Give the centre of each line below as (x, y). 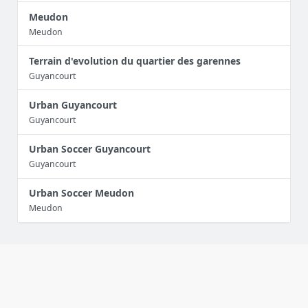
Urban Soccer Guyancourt (90, 149)
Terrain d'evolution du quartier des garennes (135, 60)
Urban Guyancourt (73, 105)
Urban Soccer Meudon (81, 193)
